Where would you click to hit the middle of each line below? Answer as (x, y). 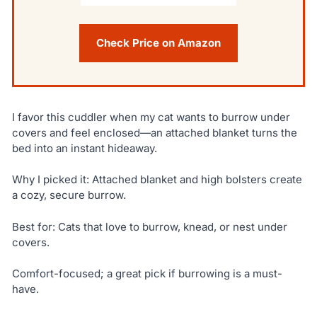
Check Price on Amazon (158, 42)
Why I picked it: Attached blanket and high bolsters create (157, 180)
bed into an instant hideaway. (84, 148)
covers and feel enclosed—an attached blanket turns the (154, 132)
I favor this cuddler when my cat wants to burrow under (151, 117)
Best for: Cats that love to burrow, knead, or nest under (149, 226)
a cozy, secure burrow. (69, 195)
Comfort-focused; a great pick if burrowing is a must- (147, 274)
